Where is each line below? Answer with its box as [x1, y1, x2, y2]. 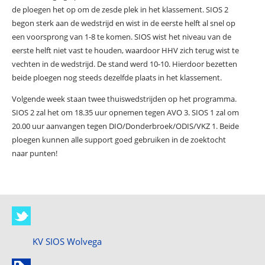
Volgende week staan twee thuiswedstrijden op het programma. [11, 93, 237, 104]
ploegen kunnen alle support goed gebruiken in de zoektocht [11, 134, 226, 145]
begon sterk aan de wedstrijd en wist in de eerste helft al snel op [11, 17, 235, 28]
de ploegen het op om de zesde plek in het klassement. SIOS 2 [11, 4, 228, 15]
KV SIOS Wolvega [32, 235, 102, 247]
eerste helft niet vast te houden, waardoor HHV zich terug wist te [11, 44, 239, 56]
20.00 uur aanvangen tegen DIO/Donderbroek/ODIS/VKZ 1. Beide [11, 120, 239, 131]
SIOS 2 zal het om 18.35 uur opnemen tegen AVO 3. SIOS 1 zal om [11, 106, 239, 118]
